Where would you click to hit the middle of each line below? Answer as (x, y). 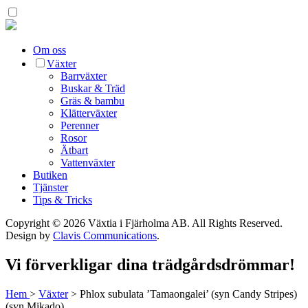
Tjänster (51, 187)
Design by (29, 235)
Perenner (80, 125)
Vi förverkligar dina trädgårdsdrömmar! (150, 264)
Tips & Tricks (63, 200)
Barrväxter (84, 76)
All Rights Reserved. (237, 223)
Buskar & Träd (93, 88)
